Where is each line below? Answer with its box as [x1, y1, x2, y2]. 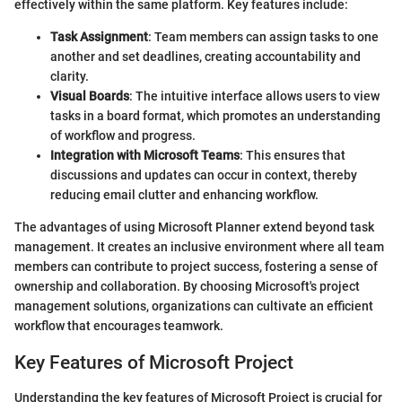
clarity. [50, 69, 89, 83]
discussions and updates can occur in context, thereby [50, 168, 357, 182]
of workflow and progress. [50, 128, 196, 143]
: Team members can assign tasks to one [148, 30, 379, 44]
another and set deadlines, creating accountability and [50, 49, 361, 64]
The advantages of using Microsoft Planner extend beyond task [14, 220, 374, 234]
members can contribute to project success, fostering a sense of [14, 259, 378, 274]
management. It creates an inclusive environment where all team [14, 240, 384, 254]
